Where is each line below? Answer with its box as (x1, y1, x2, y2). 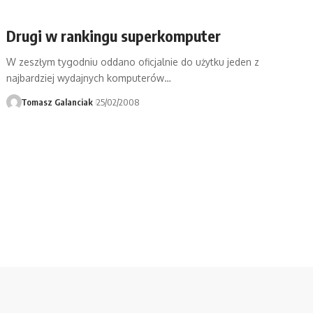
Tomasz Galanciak (20, 96, 93, 108)
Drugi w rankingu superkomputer (6, 26, 221, 46)
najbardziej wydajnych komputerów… (6, 72, 172, 85)
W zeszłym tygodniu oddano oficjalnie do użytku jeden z (6, 56, 260, 68)
